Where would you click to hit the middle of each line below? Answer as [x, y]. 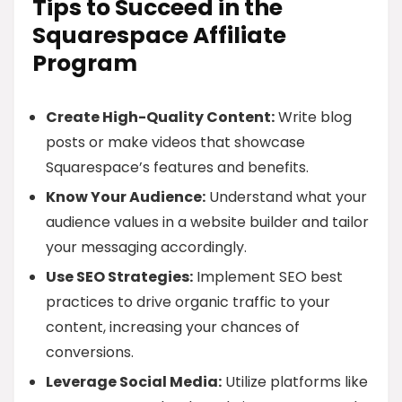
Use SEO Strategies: [119, 277]
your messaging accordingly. [146, 247]
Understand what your [286, 197]
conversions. [90, 352]
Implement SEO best [268, 277]
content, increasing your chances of [173, 327]
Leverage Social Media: [134, 382]
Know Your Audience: [126, 197]
